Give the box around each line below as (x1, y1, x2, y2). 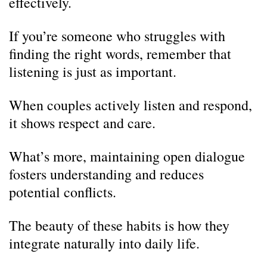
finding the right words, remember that (9, 44, 231, 63)
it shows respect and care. (9, 113, 156, 132)
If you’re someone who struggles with (9, 26, 225, 45)
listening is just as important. (9, 62, 176, 81)
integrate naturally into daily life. (9, 234, 200, 253)
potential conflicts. (9, 182, 116, 201)
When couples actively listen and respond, (9, 95, 252, 114)
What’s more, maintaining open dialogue (9, 147, 245, 166)
